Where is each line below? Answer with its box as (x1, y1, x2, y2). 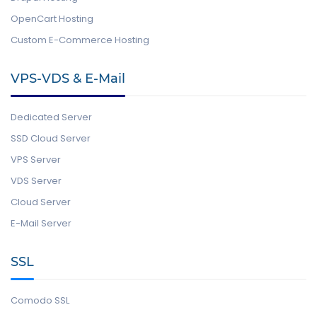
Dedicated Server (11, 110, 92, 124)
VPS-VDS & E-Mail (11, 71, 125, 86)
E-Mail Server (11, 217, 71, 230)
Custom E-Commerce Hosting (11, 33, 149, 47)
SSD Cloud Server (11, 132, 91, 145)
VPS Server (11, 153, 61, 166)
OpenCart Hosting (11, 12, 93, 25)
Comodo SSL (11, 294, 69, 307)
